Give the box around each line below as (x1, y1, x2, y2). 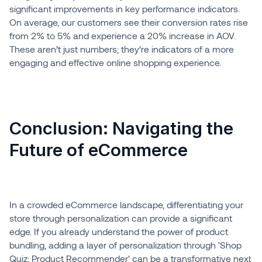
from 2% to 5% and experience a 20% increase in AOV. (9, 29, 236, 41)
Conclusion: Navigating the (9, 117, 233, 139)
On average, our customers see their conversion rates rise (9, 16, 248, 27)
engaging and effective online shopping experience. (9, 56, 221, 68)
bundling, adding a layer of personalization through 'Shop (9, 239, 242, 250)
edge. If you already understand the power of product (9, 225, 228, 237)
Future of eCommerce (9, 139, 188, 160)
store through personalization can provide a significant (9, 212, 232, 223)
